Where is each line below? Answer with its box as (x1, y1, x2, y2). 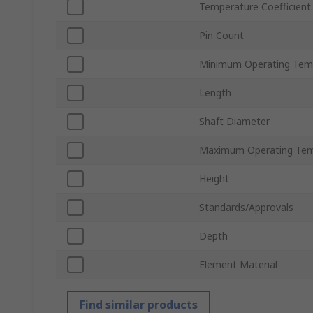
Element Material (199, 258, 277, 272)
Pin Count (199, 29, 244, 43)
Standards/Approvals (199, 201, 293, 214)
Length (199, 86, 231, 100)
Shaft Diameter (199, 115, 270, 129)
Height (199, 172, 229, 186)
